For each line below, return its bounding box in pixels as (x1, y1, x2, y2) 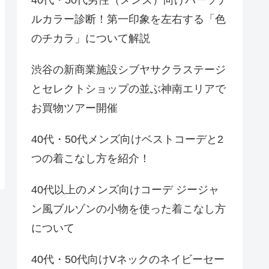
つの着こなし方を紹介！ (31, 152, 150, 165)
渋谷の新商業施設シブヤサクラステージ (31, 63, 226, 76)
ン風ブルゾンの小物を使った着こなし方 (31, 202, 226, 215)
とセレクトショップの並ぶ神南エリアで (31, 82, 226, 95)
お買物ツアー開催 (31, 101, 118, 114)
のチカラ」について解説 (31, 32, 150, 44)
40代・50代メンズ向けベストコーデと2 (31, 133, 223, 145)
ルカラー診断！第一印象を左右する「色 (31, 13, 226, 25)
